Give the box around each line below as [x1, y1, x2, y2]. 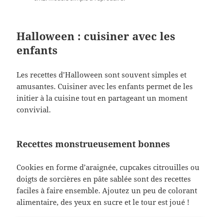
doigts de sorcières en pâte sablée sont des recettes [16, 174, 191, 184]
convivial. [16, 105, 51, 115]
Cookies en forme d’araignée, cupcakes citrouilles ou [16, 162, 200, 172]
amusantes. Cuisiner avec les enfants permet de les [16, 81, 193, 92]
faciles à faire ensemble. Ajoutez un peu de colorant [16, 186, 198, 196]
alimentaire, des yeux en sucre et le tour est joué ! [16, 197, 190, 207]
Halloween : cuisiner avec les [16, 29, 176, 44]
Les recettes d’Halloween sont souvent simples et [16, 70, 187, 80]
